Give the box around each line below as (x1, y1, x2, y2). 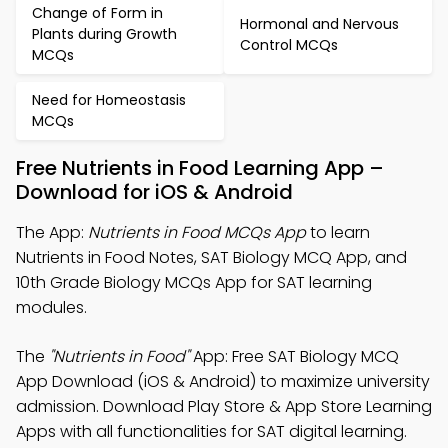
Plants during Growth (32, 24, 177, 44)
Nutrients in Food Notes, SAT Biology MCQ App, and (16, 246, 407, 269)
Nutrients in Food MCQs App (88, 221, 306, 244)
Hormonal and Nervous (240, 13, 399, 34)
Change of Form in (32, 3, 163, 23)
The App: (16, 221, 88, 244)
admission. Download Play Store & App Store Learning (16, 395, 432, 418)
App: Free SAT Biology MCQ (189, 345, 399, 368)
